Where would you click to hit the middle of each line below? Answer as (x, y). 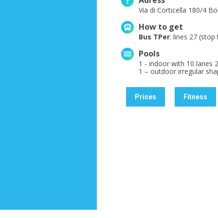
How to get (161, 27)
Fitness (195, 97)
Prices (145, 97)
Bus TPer (154, 37)
